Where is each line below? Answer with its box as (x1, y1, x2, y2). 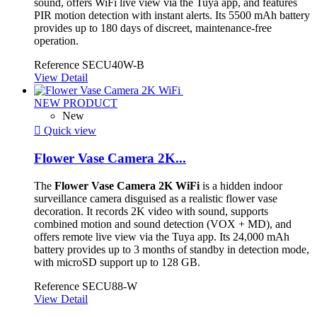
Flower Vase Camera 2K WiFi (54, 180, 200, 192)
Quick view (41, 124, 96, 137)
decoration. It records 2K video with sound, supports (34, 205, 268, 218)
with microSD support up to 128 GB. (34, 256, 200, 269)
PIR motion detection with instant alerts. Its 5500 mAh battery (34, 8, 310, 21)
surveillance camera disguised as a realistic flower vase (34, 192, 277, 205)
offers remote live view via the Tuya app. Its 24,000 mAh (34, 231, 289, 243)
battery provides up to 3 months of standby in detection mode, (34, 243, 309, 256)
